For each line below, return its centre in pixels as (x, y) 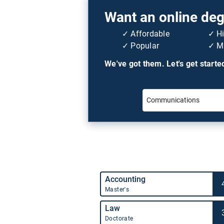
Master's (117, 189)
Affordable (150, 34)
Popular (145, 46)
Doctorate (119, 218)
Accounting (125, 179)
